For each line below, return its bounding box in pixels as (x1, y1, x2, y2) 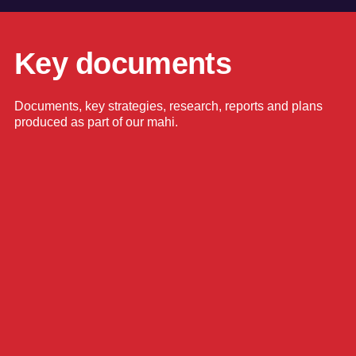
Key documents (14, 46, 232, 80)
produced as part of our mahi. (14, 115, 178, 130)
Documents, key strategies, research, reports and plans (14, 99, 323, 114)
